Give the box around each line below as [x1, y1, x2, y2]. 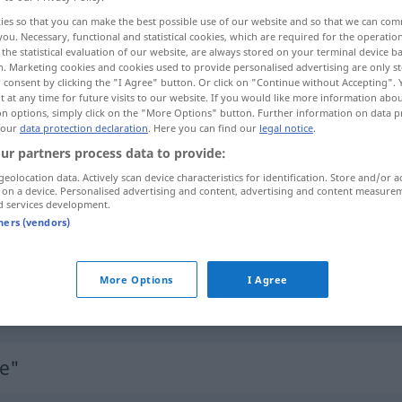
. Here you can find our [148, 120, 259, 135]
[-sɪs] [40, 13, 73, 31]
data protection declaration [20, 120, 148, 135]
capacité [31, 108, 92, 127]
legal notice [259, 120, 313, 135]
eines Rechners [245, 291, 344, 310]
